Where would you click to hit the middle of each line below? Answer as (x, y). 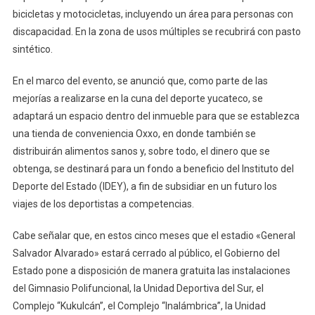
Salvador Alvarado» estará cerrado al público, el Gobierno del (146, 253)
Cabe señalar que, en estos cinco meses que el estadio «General (154, 235)
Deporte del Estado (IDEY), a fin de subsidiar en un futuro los (144, 186)
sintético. (32, 49)
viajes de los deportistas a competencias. (103, 204)
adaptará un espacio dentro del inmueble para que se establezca (156, 116)
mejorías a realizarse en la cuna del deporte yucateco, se (137, 98)
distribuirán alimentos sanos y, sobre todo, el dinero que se (141, 151)
